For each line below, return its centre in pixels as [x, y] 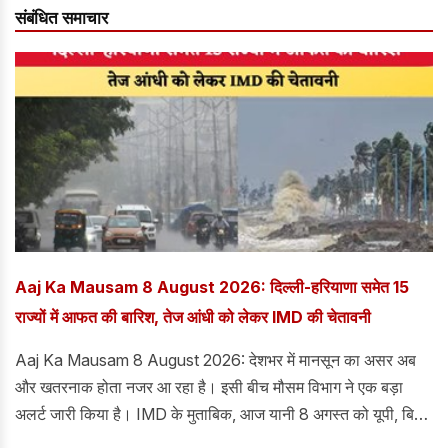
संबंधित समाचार [61, 17]
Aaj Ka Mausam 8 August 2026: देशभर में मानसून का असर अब [215, 359]
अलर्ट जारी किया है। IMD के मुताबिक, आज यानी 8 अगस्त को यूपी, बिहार [224, 413]
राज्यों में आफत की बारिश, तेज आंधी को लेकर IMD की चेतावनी [193, 316]
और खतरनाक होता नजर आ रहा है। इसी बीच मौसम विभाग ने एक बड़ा [209, 386]
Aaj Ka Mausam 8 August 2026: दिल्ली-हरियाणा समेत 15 [212, 286]
